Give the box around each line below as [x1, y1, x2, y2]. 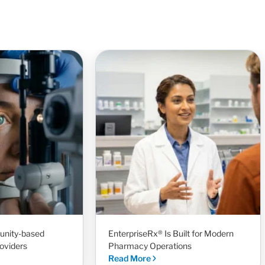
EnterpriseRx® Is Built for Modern [108, 228, 234, 239]
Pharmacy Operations [108, 241, 192, 251]
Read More [108, 253, 153, 264]
